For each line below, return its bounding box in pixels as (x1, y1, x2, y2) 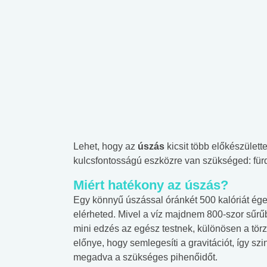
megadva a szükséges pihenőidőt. (73, 252, 218, 262)
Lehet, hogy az (73, 141, 138, 151)
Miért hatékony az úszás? (73, 177, 228, 193)
